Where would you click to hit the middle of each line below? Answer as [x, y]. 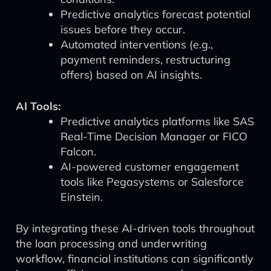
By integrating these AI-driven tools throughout [135, 228]
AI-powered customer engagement [150, 167]
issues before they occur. [123, 29]
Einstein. [82, 197]
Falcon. [78, 152]
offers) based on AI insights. [131, 75]
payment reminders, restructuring [145, 60]
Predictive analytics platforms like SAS [157, 121]
